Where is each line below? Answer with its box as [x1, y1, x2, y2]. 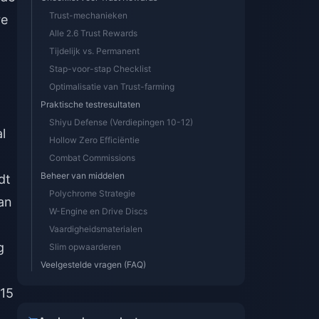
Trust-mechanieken [49, 10, 127, 21]
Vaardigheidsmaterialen [49, 224, 142, 234]
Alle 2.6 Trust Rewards [49, 28, 137, 38]
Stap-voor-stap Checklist [49, 63, 151, 74]
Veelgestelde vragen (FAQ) [41, 259, 146, 270]
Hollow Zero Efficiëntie [49, 135, 140, 145]
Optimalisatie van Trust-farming [49, 81, 174, 92]
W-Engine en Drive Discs [49, 206, 147, 216]
